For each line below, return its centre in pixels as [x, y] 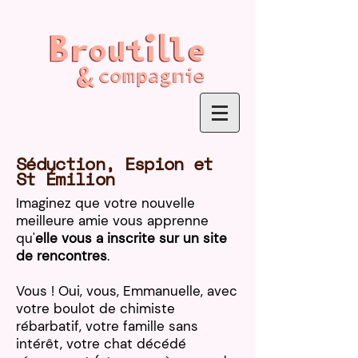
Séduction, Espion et [115, 163]
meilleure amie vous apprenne [112, 221]
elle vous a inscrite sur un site [131, 238]
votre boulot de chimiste [95, 308]
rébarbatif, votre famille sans [107, 326]
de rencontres [62, 256]
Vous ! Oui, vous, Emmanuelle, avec [127, 291]
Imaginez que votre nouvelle [105, 203]
